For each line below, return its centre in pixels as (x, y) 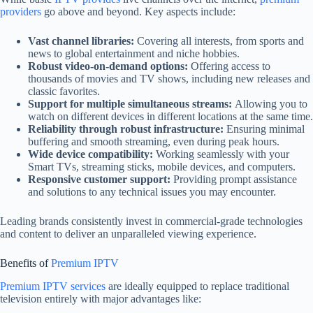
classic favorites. (64, 91)
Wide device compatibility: (90, 154)
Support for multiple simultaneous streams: (130, 103)
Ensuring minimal (264, 129)
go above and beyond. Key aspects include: (138, 11)
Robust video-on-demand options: (108, 66)
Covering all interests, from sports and (219, 41)
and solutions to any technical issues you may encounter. (152, 191)
